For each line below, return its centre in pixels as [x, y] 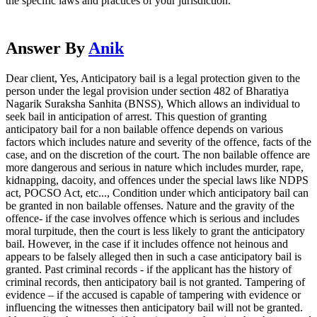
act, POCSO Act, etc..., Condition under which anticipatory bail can [157, 192]
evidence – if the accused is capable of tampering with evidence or [153, 294]
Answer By [47, 48]
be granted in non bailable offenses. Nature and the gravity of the [150, 205]
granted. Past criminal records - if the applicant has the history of [149, 269]
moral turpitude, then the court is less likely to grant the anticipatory [155, 231]
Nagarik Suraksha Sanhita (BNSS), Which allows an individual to [153, 103]
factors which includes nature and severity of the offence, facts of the [158, 142]
